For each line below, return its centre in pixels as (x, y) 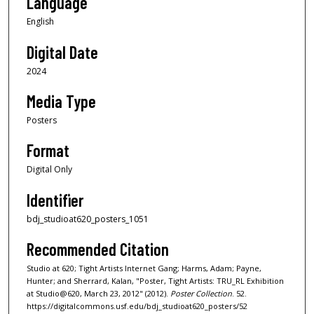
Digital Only (49, 170)
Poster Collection (201, 294)
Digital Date (62, 52)
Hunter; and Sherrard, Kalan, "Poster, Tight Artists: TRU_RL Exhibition (155, 281)
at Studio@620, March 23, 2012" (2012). (98, 294)
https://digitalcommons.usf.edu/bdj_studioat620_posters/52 (137, 306)
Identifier (55, 200)
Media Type (61, 102)
